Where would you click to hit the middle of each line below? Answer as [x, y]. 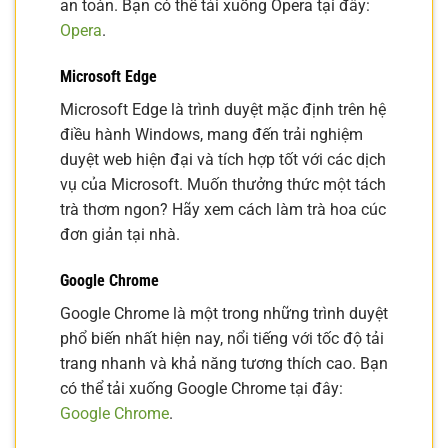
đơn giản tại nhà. [120, 234]
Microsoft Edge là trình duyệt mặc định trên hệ [223, 109]
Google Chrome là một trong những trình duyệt [224, 313]
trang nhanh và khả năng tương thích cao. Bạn [224, 363]
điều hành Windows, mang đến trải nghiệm [211, 134]
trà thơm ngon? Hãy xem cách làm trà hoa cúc [223, 209]
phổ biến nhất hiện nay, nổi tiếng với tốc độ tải [222, 338]
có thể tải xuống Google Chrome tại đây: [201, 388]
